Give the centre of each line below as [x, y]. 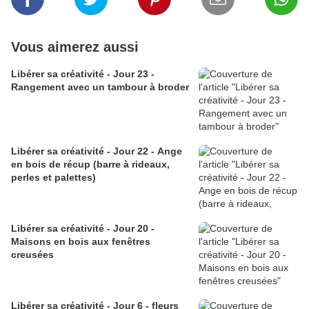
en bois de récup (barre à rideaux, [90, 165]
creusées [32, 255]
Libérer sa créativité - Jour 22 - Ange [97, 151]
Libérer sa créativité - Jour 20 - [83, 229]
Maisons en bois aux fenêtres [81, 242]
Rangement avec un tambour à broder [100, 87]
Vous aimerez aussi [75, 47]
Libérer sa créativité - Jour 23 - [83, 74]
